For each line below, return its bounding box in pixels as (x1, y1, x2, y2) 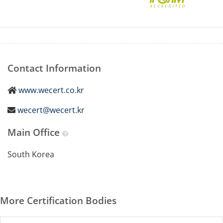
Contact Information (7, 61, 101, 74)
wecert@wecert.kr (17, 104, 85, 115)
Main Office (7, 125, 62, 138)
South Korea (7, 148, 54, 160)
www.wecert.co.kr (18, 84, 84, 96)
